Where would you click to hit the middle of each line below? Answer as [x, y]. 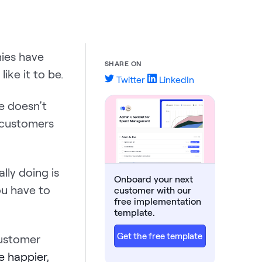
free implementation [157, 201]
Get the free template [160, 236]
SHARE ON [123, 63]
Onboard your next [153, 179]
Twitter [129, 79]
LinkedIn [175, 79]
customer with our [152, 190]
